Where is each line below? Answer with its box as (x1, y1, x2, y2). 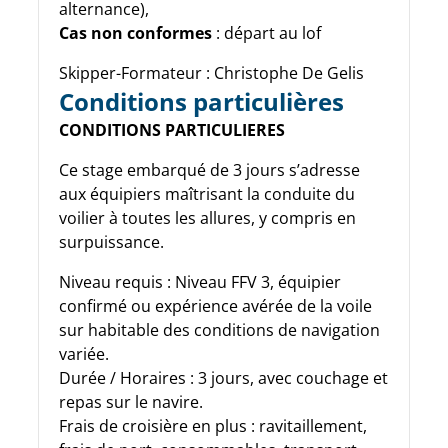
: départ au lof (212, 21, 321, 44)
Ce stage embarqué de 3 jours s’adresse (59, 158, 360, 181)
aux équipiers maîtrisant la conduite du (59, 182, 355, 205)
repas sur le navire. (59, 390, 203, 413)
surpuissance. (59, 230, 164, 253)
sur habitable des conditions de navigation (59, 318, 380, 341)
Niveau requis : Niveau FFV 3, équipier (59, 270, 341, 293)
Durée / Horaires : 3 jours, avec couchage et (59, 366, 388, 389)
